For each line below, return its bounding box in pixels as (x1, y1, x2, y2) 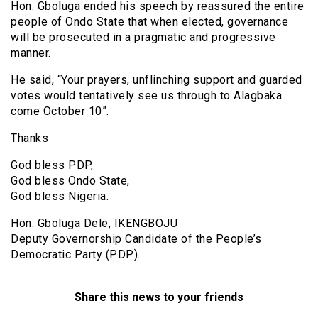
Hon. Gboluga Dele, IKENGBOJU (11, 216, 177, 231)
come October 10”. (11, 104, 109, 119)
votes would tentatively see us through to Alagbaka (11, 89, 282, 103)
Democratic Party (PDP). (11, 248, 141, 262)
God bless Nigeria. (11, 190, 109, 204)
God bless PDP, (11, 158, 93, 172)
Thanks (11, 131, 48, 146)
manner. (11, 46, 51, 60)
